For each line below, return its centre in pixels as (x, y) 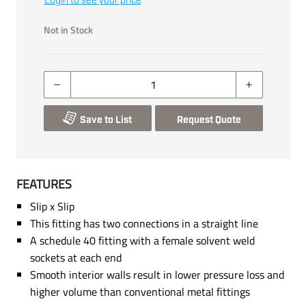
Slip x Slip (52, 206)
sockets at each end (75, 257)
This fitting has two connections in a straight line (144, 223)
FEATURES (44, 184)
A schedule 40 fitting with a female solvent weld (142, 240)
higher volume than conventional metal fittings (140, 291)
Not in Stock (68, 29)
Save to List (106, 120)
